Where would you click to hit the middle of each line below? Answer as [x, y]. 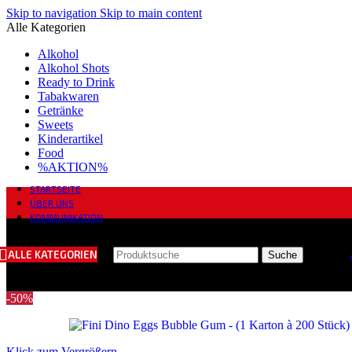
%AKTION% [73, 167]
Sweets [55, 125]
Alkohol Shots [73, 68]
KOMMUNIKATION [66, 217]
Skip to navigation [53, 13]
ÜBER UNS [52, 203]
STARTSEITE [55, 189]
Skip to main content [151, 13]
